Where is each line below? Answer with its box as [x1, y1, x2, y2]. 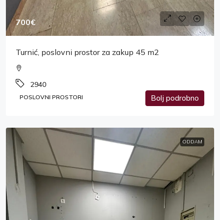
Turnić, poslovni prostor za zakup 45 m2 [16, 47, 159, 57]
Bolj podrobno [151, 93, 199, 103]
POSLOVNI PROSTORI [20, 93, 83, 101]
